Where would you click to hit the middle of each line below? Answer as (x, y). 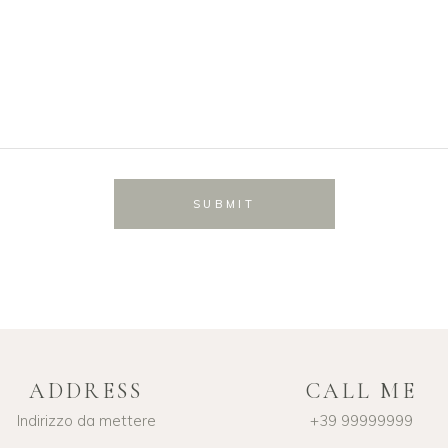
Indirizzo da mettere (86, 420)
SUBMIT (224, 204)
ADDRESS (86, 391)
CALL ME (361, 391)
